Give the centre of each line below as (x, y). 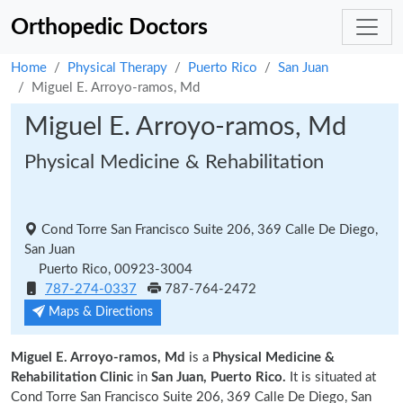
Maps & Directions (99, 312)
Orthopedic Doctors (109, 27)
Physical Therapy (117, 68)
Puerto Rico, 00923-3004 (108, 269)
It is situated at (331, 377)
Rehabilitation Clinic (72, 377)
